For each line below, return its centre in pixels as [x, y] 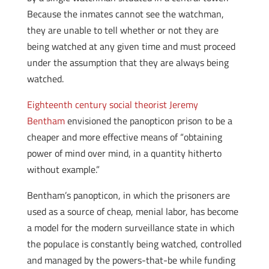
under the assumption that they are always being [128, 62]
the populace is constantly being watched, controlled [134, 244]
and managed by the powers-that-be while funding [131, 260]
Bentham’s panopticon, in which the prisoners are [128, 195]
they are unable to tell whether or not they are [122, 30]
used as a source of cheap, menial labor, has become [132, 211]
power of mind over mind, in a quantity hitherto [124, 153]
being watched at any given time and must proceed [131, 46]
